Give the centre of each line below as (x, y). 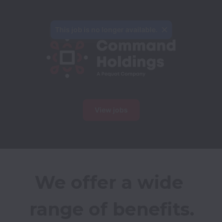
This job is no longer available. (106, 29)
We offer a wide (109, 182)
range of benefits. (111, 209)
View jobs (111, 110)
